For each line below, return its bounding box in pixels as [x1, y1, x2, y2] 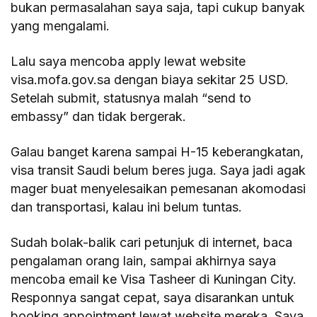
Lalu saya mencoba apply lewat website [11, 53, 246, 69]
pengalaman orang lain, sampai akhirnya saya [11, 253, 277, 268]
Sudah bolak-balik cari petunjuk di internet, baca [11, 234, 293, 250]
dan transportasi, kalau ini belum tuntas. [11, 199, 243, 214]
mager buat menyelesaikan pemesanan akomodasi [11, 180, 306, 196]
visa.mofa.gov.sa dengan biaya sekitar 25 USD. [11, 71, 289, 87]
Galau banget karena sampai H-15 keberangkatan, [11, 144, 304, 159]
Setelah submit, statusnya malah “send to [11, 90, 252, 105]
